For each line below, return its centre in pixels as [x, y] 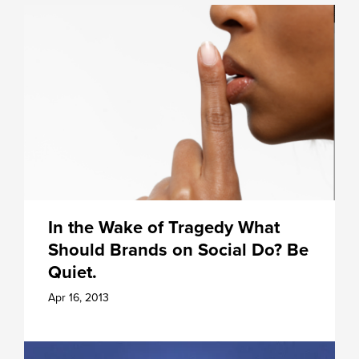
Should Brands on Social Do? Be [178, 250]
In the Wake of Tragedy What [164, 227]
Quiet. [73, 272]
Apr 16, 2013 [79, 297]
